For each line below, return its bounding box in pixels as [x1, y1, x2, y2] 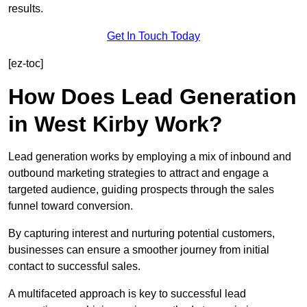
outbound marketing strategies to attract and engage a [8, 167, 269, 180]
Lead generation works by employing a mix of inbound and [8, 151, 291, 163]
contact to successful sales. [8, 260, 140, 273]
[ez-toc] [8, 58, 43, 70]
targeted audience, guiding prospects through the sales [8, 184, 274, 196]
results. [8, 3, 43, 15]
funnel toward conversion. [8, 200, 133, 212]
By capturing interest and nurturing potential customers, [8, 228, 275, 240]
